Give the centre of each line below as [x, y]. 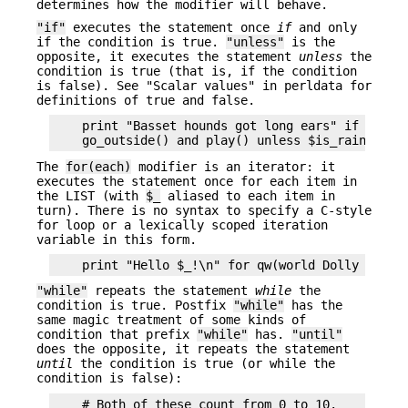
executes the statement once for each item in [197, 181]
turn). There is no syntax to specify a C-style [204, 210]
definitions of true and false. [146, 100]
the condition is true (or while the [204, 364]
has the [313, 306]
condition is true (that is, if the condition [197, 71]
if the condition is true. [131, 41]
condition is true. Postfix [135, 306]
